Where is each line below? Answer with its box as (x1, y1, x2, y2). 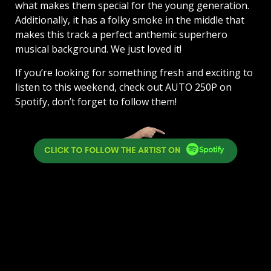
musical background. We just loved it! (15, 42, 181, 56)
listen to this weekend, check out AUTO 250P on (15, 80, 232, 94)
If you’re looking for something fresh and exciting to (15, 66, 253, 80)
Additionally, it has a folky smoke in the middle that (15, 13, 244, 27)
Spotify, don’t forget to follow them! (15, 95, 177, 109)
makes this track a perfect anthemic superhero (15, 28, 227, 42)
